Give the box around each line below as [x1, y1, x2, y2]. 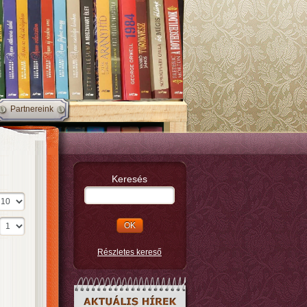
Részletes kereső [97, 247, 162, 257]
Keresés [112, 173, 147, 184]
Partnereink [10, 104, 53, 114]
